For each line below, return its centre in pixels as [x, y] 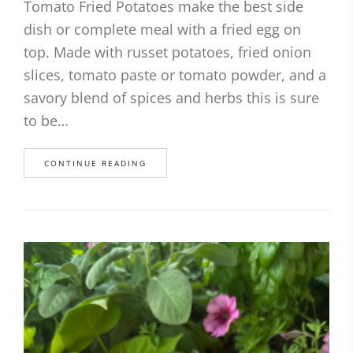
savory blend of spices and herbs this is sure [171, 98]
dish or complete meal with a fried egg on [162, 30]
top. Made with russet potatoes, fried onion [167, 52]
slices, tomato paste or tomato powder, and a [175, 75]
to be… [46, 121]
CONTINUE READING [95, 163]
